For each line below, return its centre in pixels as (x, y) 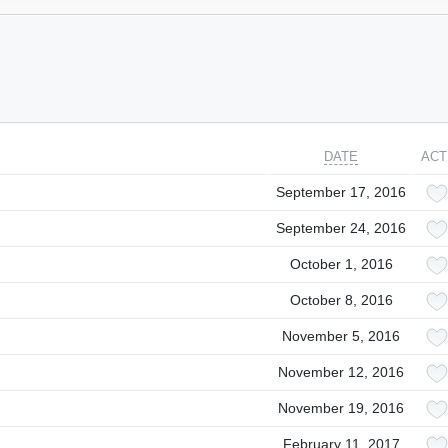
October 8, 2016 (341, 300)
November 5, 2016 (341, 336)
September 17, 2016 (341, 192)
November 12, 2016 (341, 372)
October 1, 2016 (341, 264)
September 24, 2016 (341, 228)
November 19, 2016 (341, 408)
